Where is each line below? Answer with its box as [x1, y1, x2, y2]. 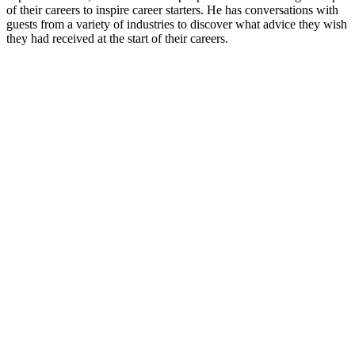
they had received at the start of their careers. [6, 31, 228, 45]
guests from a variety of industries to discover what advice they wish [6, 17, 347, 31]
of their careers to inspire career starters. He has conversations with [6, 2, 338, 17]
